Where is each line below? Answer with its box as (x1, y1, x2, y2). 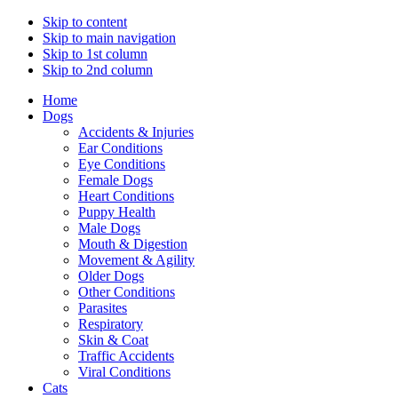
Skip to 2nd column (43, 62, 153, 77)
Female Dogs (78, 172, 153, 187)
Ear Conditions (78, 140, 163, 155)
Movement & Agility (78, 252, 195, 267)
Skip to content (43, 14, 127, 29)
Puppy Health (78, 204, 155, 219)
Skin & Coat (78, 332, 148, 347)
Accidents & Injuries (78, 124, 194, 139)
